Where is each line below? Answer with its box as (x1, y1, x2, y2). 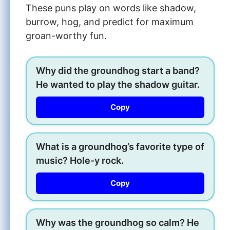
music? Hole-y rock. (36, 155, 124, 166)
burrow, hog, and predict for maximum (26, 16, 194, 27)
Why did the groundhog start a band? (36, 65, 200, 76)
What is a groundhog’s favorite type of (36, 141, 204, 152)
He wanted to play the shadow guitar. (36, 79, 200, 90)
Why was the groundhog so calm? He (36, 217, 199, 228)
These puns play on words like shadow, (26, 2, 196, 13)
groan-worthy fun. (26, 30, 107, 41)
